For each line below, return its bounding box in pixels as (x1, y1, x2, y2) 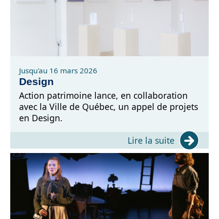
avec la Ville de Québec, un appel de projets (19, 101, 198, 113)
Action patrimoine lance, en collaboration (19, 89, 188, 102)
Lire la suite (128, 134, 175, 146)
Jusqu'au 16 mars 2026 (19, 65, 98, 75)
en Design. (19, 112, 63, 124)
